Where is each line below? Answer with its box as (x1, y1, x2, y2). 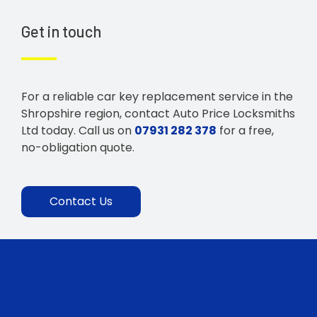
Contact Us (50, 193, 113, 210)
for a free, (217, 122, 274, 139)
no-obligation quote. (21, 139, 134, 156)
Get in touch (21, 21, 101, 40)
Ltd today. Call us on (21, 122, 134, 139)
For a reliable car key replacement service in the (21, 88, 293, 105)
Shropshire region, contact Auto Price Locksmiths (21, 105, 295, 122)
